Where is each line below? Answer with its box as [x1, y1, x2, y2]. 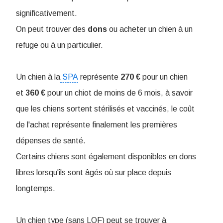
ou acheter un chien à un [107, 25, 193, 34]
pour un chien [140, 73, 188, 82]
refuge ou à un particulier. [16, 41, 103, 50]
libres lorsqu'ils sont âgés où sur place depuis [16, 168, 171, 177]
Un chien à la [16, 73, 60, 82]
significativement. [16, 9, 77, 18]
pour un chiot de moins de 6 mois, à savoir [45, 89, 193, 98]
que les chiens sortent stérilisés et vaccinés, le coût [16, 105, 195, 113]
